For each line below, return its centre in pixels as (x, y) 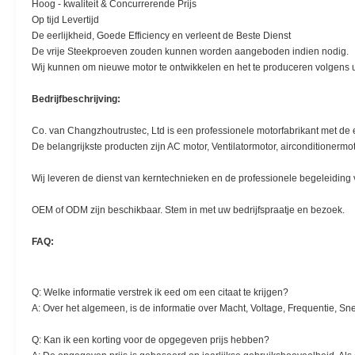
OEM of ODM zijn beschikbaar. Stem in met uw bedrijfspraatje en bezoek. (188, 210)
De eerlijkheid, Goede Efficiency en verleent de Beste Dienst (161, 36)
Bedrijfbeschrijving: (76, 99)
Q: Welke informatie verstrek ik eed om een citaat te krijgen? (160, 292)
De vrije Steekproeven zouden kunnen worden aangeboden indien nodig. (190, 52)
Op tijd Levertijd (65, 20)
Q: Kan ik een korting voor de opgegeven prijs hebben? (151, 340)
